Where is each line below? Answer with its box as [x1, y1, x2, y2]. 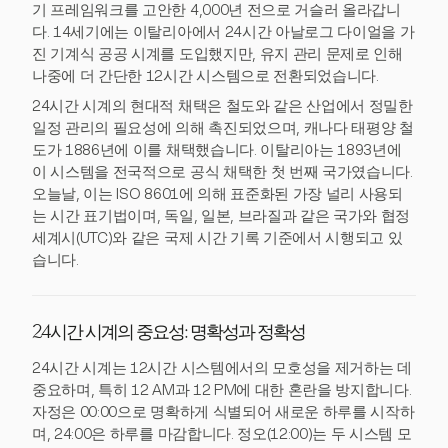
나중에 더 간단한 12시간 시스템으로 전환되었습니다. [32, 66, 379, 85]
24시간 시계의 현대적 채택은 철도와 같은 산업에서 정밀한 [32, 96, 413, 115]
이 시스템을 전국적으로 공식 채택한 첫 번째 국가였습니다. [32, 162, 413, 181]
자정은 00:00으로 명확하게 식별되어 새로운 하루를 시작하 [32, 402, 415, 421]
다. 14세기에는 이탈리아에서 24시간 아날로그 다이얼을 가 [32, 22, 415, 41]
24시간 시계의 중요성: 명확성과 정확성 [32, 324, 305, 343]
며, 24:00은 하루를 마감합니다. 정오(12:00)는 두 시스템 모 [32, 424, 412, 443]
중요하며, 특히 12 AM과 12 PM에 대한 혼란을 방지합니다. [32, 380, 412, 399]
